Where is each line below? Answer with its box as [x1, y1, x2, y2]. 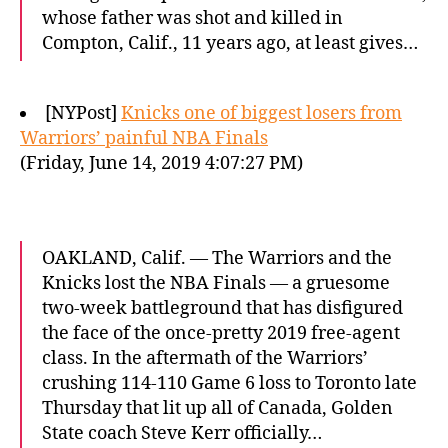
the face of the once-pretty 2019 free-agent [42, 322, 400, 345]
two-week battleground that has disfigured [42, 297, 403, 320]
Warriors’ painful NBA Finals [20, 127, 268, 150]
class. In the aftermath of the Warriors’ [42, 347, 368, 370]
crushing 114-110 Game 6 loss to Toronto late [42, 372, 417, 395]
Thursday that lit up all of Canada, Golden [42, 397, 393, 420]
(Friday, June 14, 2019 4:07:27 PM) [20, 152, 303, 175]
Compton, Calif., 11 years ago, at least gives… [42, 32, 418, 55]
